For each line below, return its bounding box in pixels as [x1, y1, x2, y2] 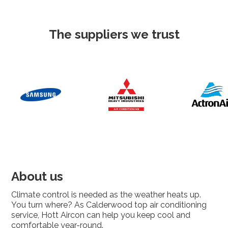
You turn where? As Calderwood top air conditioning [11, 199, 207, 210]
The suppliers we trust [48, 26, 180, 42]
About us [11, 168, 64, 184]
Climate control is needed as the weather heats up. [11, 189, 202, 199]
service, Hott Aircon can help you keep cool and [11, 210, 191, 220]
